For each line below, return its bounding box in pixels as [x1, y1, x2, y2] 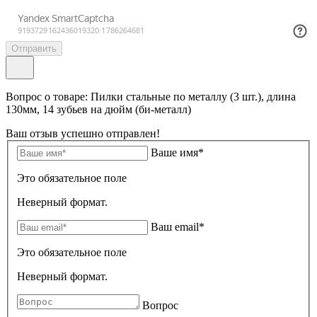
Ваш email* [151, 220, 204, 233]
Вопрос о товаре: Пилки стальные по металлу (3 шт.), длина [6, 91, 296, 103]
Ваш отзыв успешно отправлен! [6, 127, 160, 139]
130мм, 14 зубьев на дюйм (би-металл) [6, 103, 191, 115]
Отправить [11, 43, 57, 54]
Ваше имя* [151, 146, 204, 158]
